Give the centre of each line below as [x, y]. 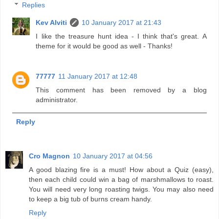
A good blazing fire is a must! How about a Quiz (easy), [121, 170]
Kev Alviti [52, 23]
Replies [34, 5]
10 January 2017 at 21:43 [122, 23]
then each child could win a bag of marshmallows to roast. [121, 180]
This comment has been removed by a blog [121, 90]
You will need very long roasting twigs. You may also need [121, 189]
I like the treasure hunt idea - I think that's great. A [121, 36]
